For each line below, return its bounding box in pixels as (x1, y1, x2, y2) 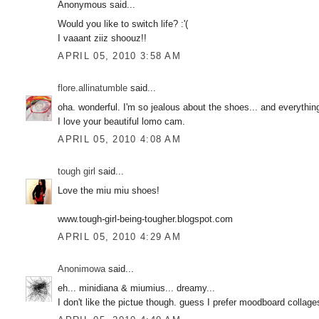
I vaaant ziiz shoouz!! (58, 32, 147, 43)
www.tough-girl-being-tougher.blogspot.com (58, 213, 234, 224)
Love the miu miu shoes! (58, 184, 160, 196)
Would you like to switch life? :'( (58, 18, 189, 29)
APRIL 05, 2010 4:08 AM (58, 134, 182, 145)
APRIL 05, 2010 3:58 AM (58, 51, 182, 62)
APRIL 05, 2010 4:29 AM (58, 231, 182, 243)
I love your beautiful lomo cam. (58, 115, 186, 127)
